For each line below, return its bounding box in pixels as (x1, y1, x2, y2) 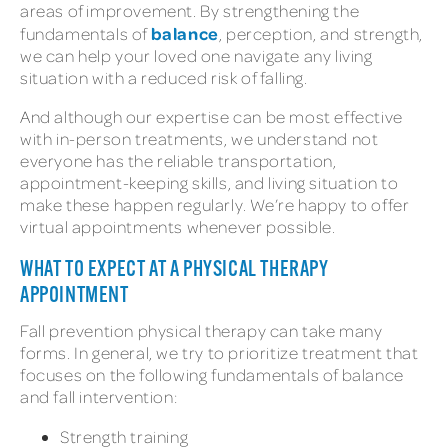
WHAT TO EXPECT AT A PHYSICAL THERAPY (20, 259, 329, 283)
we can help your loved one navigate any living (20, 44, 373, 66)
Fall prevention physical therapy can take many (20, 320, 383, 342)
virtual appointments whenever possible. (20, 216, 343, 238)
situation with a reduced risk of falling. (20, 66, 312, 88)
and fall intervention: (20, 386, 181, 408)
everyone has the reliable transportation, (20, 150, 337, 172)
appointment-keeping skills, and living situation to (20, 172, 399, 194)
